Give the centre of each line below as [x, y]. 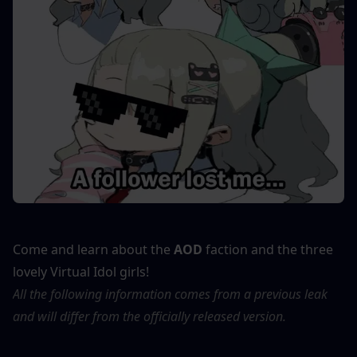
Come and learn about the [93, 250]
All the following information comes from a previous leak [170, 294]
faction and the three [268, 250]
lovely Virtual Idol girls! [81, 272]
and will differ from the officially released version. [149, 317]
